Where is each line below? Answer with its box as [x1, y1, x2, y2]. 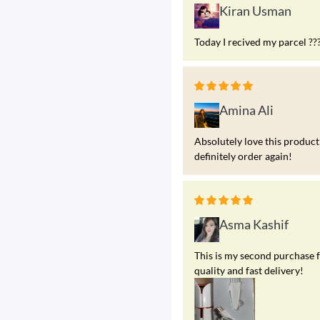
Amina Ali [219, 101, 274, 118]
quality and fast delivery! [194, 264, 304, 276]
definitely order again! [194, 149, 292, 162]
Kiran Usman [219, 2, 291, 19]
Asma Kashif [219, 216, 289, 232]
